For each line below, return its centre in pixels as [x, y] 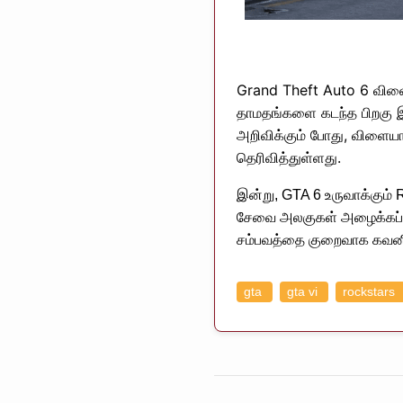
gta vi [304, 291]
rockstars [371, 291]
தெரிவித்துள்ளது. [289, 157]
